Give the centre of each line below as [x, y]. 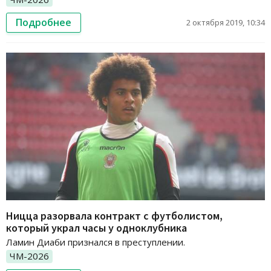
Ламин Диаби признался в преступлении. [96, 242]
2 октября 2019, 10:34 [226, 22]
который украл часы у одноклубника [96, 228]
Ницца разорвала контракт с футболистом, [114, 216]
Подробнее [44, 22]
